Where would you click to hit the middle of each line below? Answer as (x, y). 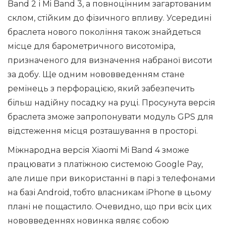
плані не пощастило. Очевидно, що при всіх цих (109, 207)
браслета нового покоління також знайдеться (104, 32)
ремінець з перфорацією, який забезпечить (101, 89)
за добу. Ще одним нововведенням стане (96, 74)
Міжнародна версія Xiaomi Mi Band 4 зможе (98, 150)
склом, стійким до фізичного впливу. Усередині (109, 18)
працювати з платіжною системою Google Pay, (105, 164)
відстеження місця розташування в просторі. (103, 131)
